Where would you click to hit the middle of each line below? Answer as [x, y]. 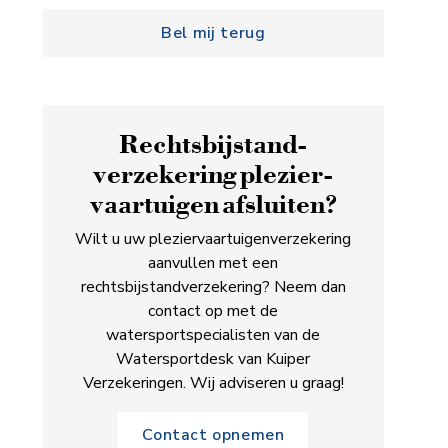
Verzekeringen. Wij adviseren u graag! [213, 383]
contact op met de [213, 311]
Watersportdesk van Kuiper [213, 359]
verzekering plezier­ [213, 173]
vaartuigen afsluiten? [213, 203]
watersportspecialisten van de [213, 335]
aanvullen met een [213, 263]
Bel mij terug [213, 33]
